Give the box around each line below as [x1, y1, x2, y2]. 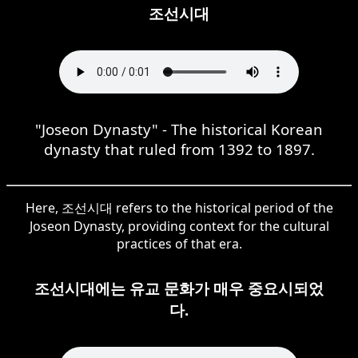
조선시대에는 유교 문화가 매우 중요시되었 [34, 277, 324, 298]
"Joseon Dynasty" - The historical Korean [35, 118, 323, 139]
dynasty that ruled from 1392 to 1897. [43, 138, 315, 159]
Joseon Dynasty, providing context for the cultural [29, 217, 329, 235]
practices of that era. [116, 234, 242, 253]
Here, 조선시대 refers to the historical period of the [25, 198, 333, 217]
